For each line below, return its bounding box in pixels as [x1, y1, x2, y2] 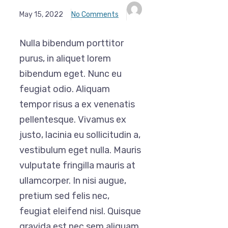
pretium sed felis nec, [19, 190, 109, 202]
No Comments [71, 10, 119, 19]
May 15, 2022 [19, 10, 63, 19]
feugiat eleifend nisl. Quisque [19, 206, 141, 217]
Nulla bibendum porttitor [19, 38, 124, 49]
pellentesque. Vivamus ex [19, 114, 126, 126]
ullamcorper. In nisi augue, [19, 175, 126, 187]
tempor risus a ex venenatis [19, 99, 135, 110]
